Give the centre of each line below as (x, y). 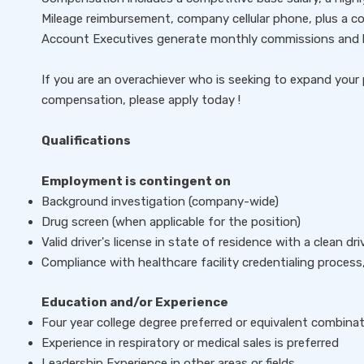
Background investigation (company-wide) (160, 201)
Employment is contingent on (136, 181)
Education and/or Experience (135, 302)
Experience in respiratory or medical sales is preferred (190, 343)
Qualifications (86, 141)
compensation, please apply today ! (141, 100)
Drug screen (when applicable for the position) (171, 222)
